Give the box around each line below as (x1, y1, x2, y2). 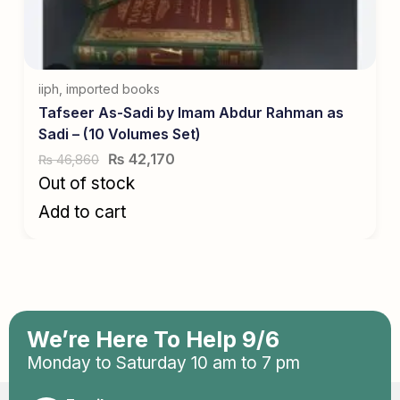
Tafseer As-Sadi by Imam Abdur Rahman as (38, 103, 344, 121)
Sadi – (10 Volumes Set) (38, 124, 201, 143)
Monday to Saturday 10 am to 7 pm (27, 352, 300, 373)
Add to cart (38, 201, 126, 222)
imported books (66, 80, 160, 96)
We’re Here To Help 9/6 (27, 325, 279, 353)
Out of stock (38, 172, 135, 194)
